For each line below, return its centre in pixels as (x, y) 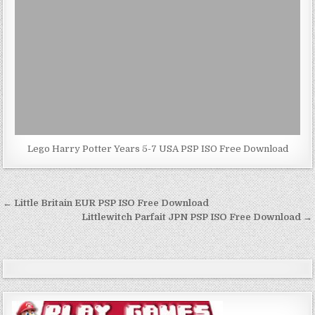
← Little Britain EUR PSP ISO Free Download (106, 202)
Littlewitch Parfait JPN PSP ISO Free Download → (197, 217)
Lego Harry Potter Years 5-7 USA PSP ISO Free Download (157, 148)
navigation (51, 224)
